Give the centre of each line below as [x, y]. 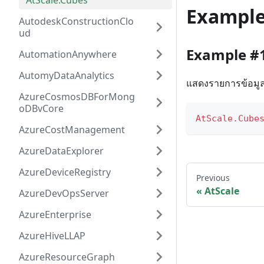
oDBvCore [41, 108]
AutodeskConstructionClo [76, 21]
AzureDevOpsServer [64, 193]
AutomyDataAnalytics [67, 75]
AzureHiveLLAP [52, 236]
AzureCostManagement [72, 130]
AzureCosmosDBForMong [77, 97]
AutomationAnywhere [68, 54]
